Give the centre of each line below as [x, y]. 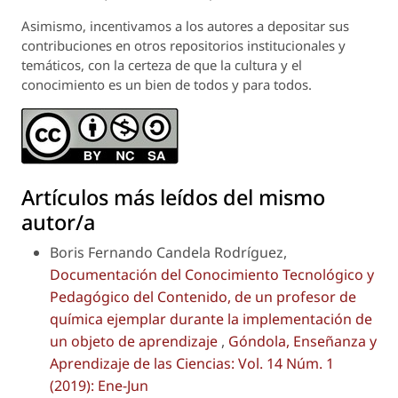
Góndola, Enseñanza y [302, 342]
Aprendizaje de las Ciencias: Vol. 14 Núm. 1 [192, 364]
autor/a [58, 223]
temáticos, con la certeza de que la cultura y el [162, 65]
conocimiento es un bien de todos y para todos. [167, 85]
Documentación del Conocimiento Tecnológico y [212, 275]
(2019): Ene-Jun [99, 386]
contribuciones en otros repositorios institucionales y [183, 46]
